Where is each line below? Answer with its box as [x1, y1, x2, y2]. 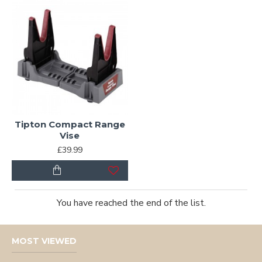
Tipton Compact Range [14, 118, 125, 130]
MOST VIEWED [12, 236, 77, 246]
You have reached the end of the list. [56, 196, 206, 209]
